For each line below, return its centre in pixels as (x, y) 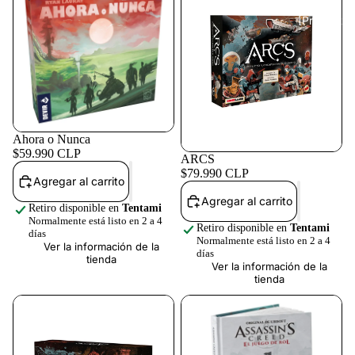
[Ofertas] (328, 203)
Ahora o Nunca (52, 139)
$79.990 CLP (215, 173)
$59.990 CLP (47, 153)
